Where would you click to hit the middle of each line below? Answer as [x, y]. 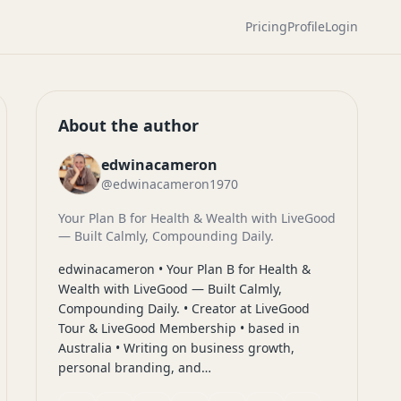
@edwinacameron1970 [170, 184]
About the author [128, 125]
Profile [306, 26]
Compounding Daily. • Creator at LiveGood [184, 308]
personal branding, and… [135, 367]
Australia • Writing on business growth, [176, 348]
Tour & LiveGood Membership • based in [179, 328]
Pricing [266, 26]
